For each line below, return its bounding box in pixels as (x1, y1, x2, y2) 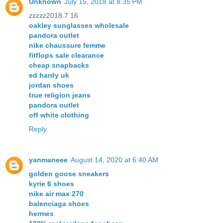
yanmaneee (29, 155, 68, 164)
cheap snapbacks (29, 61, 89, 69)
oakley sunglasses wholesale (29, 21, 129, 29)
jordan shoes (29, 81, 74, 89)
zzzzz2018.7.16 (29, 11, 78, 19)
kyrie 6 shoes (29, 179, 74, 188)
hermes (29, 209, 54, 218)
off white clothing (29, 111, 89, 119)
